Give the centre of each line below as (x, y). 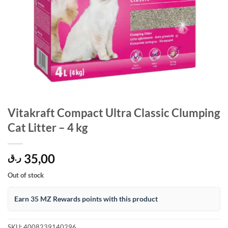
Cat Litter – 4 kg (48, 127)
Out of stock (26, 175)
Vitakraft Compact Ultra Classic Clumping (114, 113)
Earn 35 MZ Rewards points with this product (86, 199)
